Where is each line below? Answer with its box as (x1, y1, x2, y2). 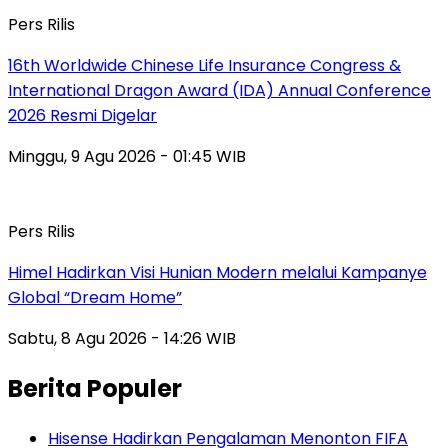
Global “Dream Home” (8, 286, 182, 310)
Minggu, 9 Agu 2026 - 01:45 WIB (8, 145, 246, 169)
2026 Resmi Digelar (8, 104, 157, 128)
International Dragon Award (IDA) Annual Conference (8, 79, 431, 103)
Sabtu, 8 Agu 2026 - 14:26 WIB (8, 327, 236, 351)
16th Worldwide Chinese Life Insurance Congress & (8, 54, 401, 78)
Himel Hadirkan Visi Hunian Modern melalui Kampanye (8, 261, 427, 285)
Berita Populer (8, 372, 182, 406)
